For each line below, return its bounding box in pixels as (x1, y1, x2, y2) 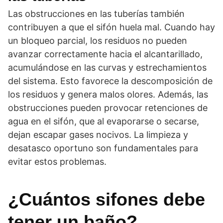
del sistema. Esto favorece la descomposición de (8, 76, 213, 86)
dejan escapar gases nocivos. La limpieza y (8, 129, 188, 140)
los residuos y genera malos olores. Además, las (8, 89, 208, 100)
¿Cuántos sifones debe (8, 189, 205, 210)
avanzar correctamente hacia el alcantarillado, (8, 49, 203, 59)
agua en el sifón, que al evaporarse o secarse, (8, 116, 199, 126)
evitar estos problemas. (8, 156, 107, 167)
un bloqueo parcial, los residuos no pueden (8, 35, 187, 46)
